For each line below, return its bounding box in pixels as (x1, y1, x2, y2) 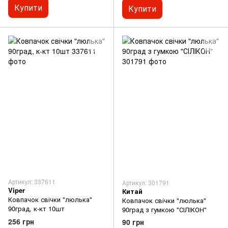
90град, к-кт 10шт (8, 204, 65, 214)
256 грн (8, 216, 34, 226)
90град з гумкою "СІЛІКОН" (122, 204, 207, 214)
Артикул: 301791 (122, 178, 169, 187)
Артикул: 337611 (8, 177, 55, 186)
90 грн (122, 216, 144, 227)
